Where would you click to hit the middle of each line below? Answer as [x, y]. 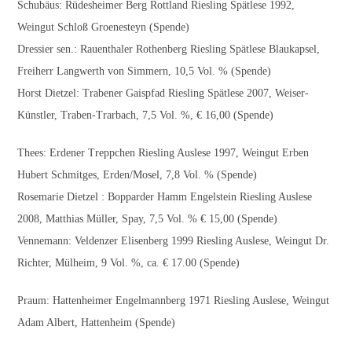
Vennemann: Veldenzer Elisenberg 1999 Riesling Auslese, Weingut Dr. [174, 241]
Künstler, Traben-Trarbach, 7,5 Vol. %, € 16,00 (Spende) [146, 115]
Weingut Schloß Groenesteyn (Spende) [104, 27]
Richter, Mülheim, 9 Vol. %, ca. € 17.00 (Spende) [129, 263]
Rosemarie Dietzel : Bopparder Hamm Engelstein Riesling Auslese [165, 197]
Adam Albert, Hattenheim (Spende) [97, 323]
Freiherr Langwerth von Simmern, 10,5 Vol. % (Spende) [145, 71]
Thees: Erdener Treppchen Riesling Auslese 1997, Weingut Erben [163, 153]
